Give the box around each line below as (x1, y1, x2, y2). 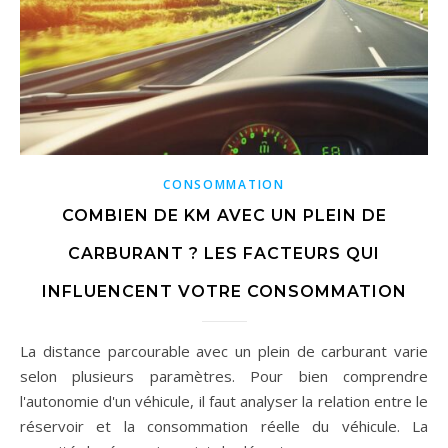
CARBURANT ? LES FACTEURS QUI (68, 244, 380, 264)
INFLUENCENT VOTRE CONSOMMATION (41, 282, 407, 302)
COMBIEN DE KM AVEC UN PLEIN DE (61, 206, 387, 226)
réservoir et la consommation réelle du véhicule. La (20, 416, 428, 437)
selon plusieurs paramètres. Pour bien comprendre (20, 366, 428, 387)
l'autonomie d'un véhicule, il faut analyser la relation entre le (20, 391, 428, 412)
